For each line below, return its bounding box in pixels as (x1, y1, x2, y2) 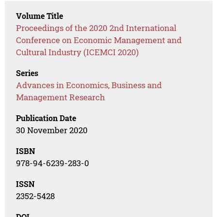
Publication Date (16, 113, 77, 124)
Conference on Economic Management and (16, 34, 182, 46)
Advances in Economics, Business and (16, 79, 162, 91)
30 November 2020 (16, 124, 88, 136)
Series (16, 68, 39, 78)
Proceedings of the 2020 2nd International (16, 22, 177, 34)
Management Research (16, 92, 106, 103)
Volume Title (16, 11, 63, 21)
